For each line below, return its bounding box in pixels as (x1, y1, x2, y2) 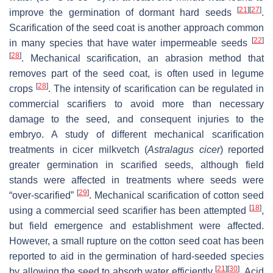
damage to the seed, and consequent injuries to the (9, 113, 264, 124)
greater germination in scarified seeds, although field (9, 159, 264, 170)
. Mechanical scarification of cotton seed (89, 190, 264, 200)
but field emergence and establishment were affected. (9, 220, 264, 231)
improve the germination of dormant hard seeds (9, 7, 237, 18)
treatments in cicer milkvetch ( (9, 144, 147, 155)
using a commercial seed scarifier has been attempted (9, 205, 249, 216)
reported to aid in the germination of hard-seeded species (9, 250, 264, 261)
